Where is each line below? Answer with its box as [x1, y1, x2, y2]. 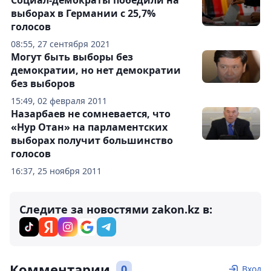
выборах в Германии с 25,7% [11, 7, 155, 21]
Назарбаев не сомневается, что [11, 107, 171, 121]
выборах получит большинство [11, 134, 173, 148]
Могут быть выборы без [11, 50, 133, 64]
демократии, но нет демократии [11, 64, 181, 77]
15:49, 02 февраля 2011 [11, 95, 107, 107]
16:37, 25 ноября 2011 [11, 165, 102, 177]
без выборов [11, 77, 75, 91]
